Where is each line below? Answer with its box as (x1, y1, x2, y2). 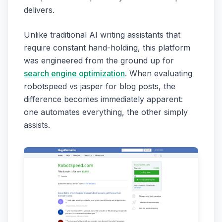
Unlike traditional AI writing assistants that (24, 30, 180, 40)
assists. (24, 120, 50, 130)
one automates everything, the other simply (24, 107, 188, 117)
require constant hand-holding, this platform (24, 43, 190, 53)
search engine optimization (24, 68, 125, 78)
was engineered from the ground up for (24, 55, 174, 65)
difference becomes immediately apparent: (24, 94, 183, 104)
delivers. (24, 5, 55, 15)
